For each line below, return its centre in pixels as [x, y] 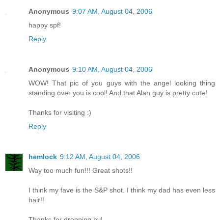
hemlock [43, 157]
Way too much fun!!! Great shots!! [81, 171]
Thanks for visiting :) [60, 113]
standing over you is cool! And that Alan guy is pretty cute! [118, 93]
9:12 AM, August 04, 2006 [100, 157]
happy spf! [45, 25]
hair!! [36, 200]
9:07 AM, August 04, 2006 [112, 12]
